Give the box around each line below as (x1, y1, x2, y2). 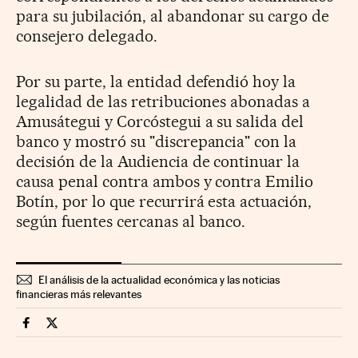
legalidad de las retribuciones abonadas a (16, 91, 311, 111)
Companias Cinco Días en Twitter (51, 321, 233, 337)
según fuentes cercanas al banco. (16, 211, 246, 231)
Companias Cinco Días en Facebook (26, 321, 224, 337)
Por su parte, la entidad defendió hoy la (16, 71, 296, 91)
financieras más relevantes (16, 287, 141, 300)
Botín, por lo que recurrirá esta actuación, (16, 191, 312, 211)
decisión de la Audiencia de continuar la (16, 151, 300, 171)
